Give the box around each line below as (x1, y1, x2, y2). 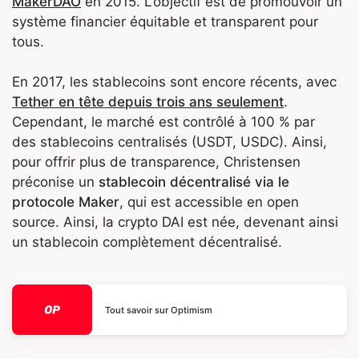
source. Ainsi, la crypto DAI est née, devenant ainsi (12, 214, 338, 231)
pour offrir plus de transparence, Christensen (12, 154, 301, 171)
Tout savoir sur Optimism (105, 304, 212, 316)
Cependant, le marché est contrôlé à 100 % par (12, 114, 315, 131)
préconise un (12, 174, 99, 191)
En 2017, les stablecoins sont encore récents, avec (12, 74, 337, 91)
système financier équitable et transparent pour (12, 13, 318, 30)
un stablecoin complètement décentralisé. (12, 234, 282, 251)
